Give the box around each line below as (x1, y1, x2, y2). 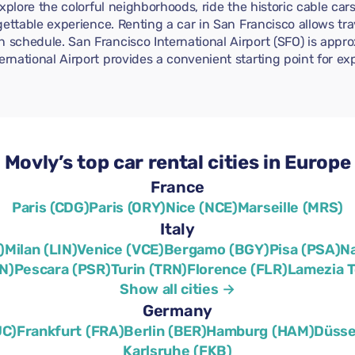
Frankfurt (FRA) (17, 323, 124, 341)
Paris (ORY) (89, 199, 166, 217)
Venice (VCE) (77, 241, 164, 259)
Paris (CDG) (12, 199, 90, 217)
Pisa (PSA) (269, 241, 341, 259)
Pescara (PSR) (13, 261, 111, 279)
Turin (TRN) (110, 261, 188, 279)
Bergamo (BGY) (163, 241, 269, 259)
